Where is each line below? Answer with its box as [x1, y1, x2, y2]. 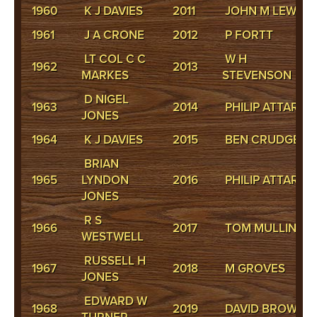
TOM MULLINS [222, 221, 304, 236]
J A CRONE [81, 28, 144, 42]
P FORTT [222, 28, 273, 42]
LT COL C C [81, 52, 146, 67]
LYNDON [81, 173, 129, 188]
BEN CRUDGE [222, 132, 300, 147]
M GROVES [222, 261, 285, 276]
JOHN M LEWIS [222, 4, 306, 18]
